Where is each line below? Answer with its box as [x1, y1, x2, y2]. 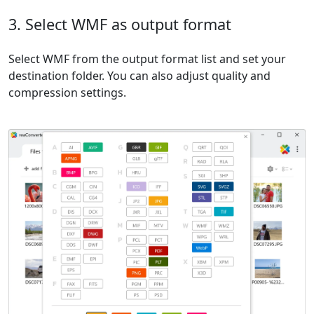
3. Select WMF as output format [8, 14, 231, 35]
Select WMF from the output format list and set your [8, 51, 286, 67]
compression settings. [8, 85, 126, 101]
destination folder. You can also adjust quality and [8, 68, 271, 84]
